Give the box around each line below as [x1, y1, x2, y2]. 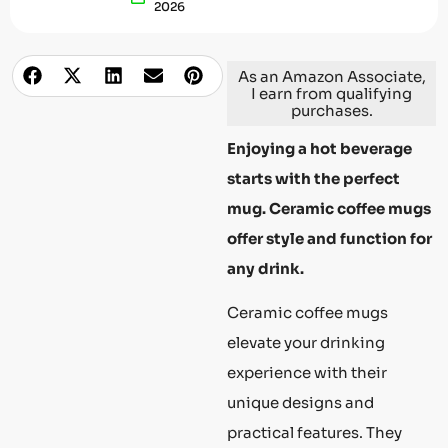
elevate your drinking [227, 333, 385, 353]
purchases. [290, 101, 373, 120]
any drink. [227, 259, 304, 278]
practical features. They [227, 423, 402, 443]
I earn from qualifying [251, 84, 412, 103]
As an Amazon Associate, [237, 67, 426, 86]
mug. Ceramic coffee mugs [227, 199, 431, 218]
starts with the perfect [227, 169, 400, 188]
